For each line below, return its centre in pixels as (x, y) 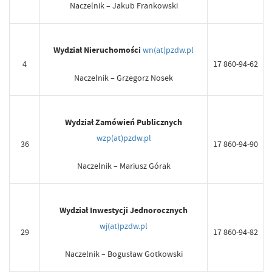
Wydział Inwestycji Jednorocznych (124, 211)
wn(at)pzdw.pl (168, 50)
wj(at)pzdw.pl (124, 226)
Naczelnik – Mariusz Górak (124, 166)
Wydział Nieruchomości (97, 50)
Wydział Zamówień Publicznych (124, 123)
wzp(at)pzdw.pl (124, 138)
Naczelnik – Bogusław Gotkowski (124, 254)
